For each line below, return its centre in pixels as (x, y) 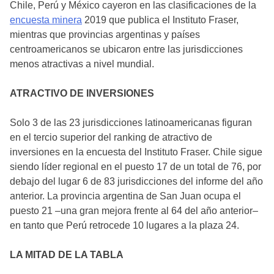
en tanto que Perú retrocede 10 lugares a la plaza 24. (124, 225)
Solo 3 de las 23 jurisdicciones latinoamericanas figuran (131, 122)
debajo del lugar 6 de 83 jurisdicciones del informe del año (136, 181)
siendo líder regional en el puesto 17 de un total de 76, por (135, 166)
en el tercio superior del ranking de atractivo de (111, 137)
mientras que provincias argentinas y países (105, 34)
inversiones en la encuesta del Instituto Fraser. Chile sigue (136, 152)
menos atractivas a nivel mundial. (82, 64)
